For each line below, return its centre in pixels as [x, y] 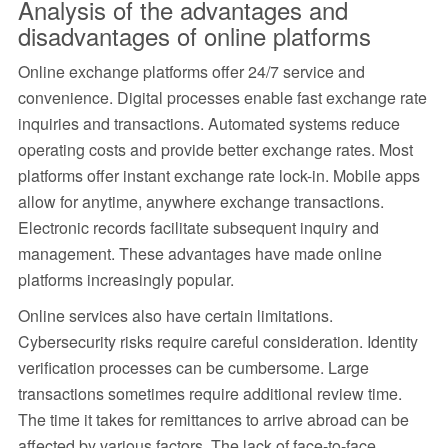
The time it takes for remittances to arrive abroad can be [213, 420]
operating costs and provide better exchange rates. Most [215, 150]
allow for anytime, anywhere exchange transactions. [200, 202]
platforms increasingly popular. [125, 280]
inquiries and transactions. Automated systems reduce [208, 124]
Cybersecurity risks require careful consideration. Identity [217, 342]
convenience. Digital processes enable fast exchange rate [222, 98]
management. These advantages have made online [199, 254]
